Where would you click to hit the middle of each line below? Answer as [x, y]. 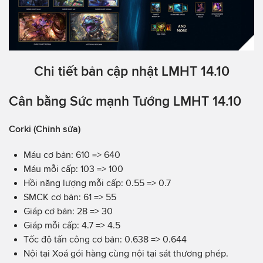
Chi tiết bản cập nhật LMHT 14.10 [131, 71]
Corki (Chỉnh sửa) [45, 129]
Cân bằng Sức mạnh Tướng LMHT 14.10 [125, 101]
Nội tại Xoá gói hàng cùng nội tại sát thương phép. [126, 253]
